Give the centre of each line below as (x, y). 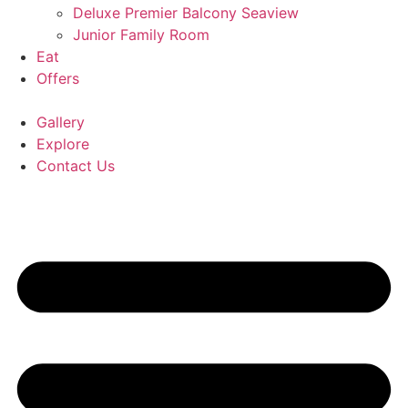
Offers (58, 78)
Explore (63, 144)
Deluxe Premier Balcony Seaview (186, 13)
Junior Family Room (141, 35)
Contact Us (76, 166)
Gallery (61, 122)
